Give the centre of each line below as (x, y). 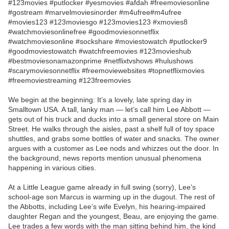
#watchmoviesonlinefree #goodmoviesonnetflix (84, 32)
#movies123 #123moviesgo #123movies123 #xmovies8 (98, 22)
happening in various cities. (52, 168)
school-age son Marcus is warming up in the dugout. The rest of (111, 197)
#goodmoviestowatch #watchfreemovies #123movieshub (100, 51)
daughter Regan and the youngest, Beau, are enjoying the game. (113, 216)
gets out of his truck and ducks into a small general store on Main (113, 119)
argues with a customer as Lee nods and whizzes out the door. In (113, 148)
